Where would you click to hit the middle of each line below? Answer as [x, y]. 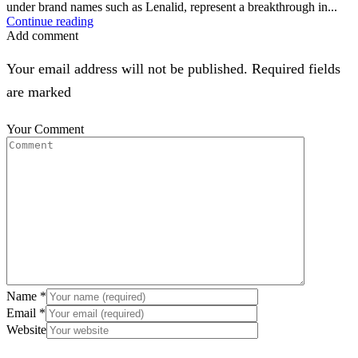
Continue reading [50, 21]
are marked [39, 91]
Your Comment [45, 129]
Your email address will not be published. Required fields [173, 68]
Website [26, 329]
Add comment [42, 35]
